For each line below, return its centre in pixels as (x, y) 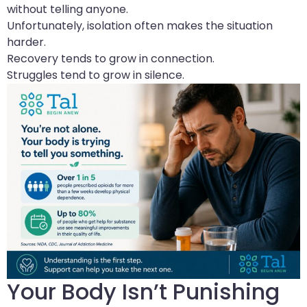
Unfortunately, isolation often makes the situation (140, 25)
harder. (26, 42)
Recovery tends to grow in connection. (111, 58)
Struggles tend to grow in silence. (96, 75)
